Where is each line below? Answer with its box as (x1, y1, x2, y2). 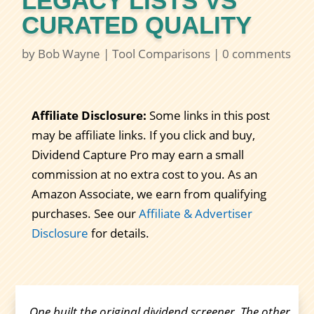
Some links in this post (146, 107, 270, 124)
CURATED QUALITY (22, 11, 252, 39)
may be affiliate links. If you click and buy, (31, 127, 255, 144)
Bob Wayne (38, 46, 101, 62)
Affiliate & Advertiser (138, 205, 252, 222)
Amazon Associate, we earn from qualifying (31, 186, 266, 203)
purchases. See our (31, 205, 139, 222)
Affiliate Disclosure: (31, 107, 146, 124)
